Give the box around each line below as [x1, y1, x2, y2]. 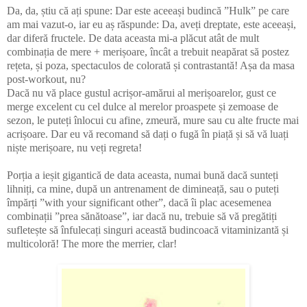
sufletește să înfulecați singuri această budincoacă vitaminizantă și [7, 223, 288, 236]
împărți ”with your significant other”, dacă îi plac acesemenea [7, 196, 271, 208]
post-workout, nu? [7, 73, 86, 85]
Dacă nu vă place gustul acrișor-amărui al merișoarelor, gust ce [7, 86, 276, 99]
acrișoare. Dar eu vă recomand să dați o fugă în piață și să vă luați [7, 127, 288, 140]
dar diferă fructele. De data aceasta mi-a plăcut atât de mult [7, 32, 259, 44]
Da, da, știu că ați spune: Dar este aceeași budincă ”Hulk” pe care [7, 4, 289, 16]
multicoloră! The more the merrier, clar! [7, 237, 177, 249]
